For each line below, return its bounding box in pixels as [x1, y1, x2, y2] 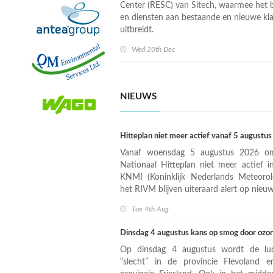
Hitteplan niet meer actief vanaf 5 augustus [120, 132, 272, 140]
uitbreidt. [120, 26, 154, 34]
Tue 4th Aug [132, 205, 169, 213]
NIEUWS [120, 92, 157, 101]
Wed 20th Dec [132, 46, 175, 53]
